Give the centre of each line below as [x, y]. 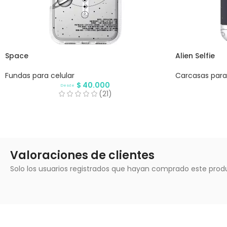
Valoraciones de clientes [82, 155]
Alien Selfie [195, 55]
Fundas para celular [40, 75]
